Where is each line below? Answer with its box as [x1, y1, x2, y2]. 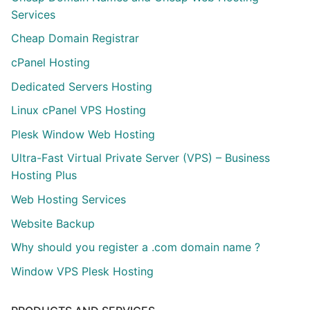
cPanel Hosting [11, 55, 90, 69]
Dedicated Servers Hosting [11, 79, 152, 93]
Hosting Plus [11, 168, 77, 183]
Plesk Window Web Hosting [11, 127, 155, 141]
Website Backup [11, 216, 95, 230]
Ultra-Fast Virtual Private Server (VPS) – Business [11, 151, 270, 165]
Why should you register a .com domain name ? [11, 240, 260, 255]
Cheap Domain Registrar [11, 31, 139, 46]
